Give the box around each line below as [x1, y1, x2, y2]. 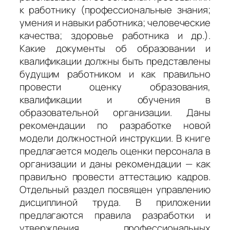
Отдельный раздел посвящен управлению [20, 182, 210, 196]
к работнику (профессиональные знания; [20, 3, 210, 16]
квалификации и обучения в [20, 92, 210, 106]
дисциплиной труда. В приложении [20, 195, 210, 209]
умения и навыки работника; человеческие [20, 15, 210, 29]
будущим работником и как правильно [20, 67, 210, 81]
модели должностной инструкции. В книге [20, 131, 210, 145]
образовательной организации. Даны [20, 105, 210, 119]
